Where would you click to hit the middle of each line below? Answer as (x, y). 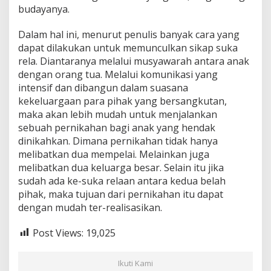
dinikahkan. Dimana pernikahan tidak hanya (118, 141)
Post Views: (58, 233)
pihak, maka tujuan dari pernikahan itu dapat (121, 194)
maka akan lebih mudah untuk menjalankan (118, 114)
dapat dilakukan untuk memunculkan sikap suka (128, 47)
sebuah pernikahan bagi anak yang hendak (117, 127)
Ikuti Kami (135, 263)
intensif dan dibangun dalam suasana (103, 87)
